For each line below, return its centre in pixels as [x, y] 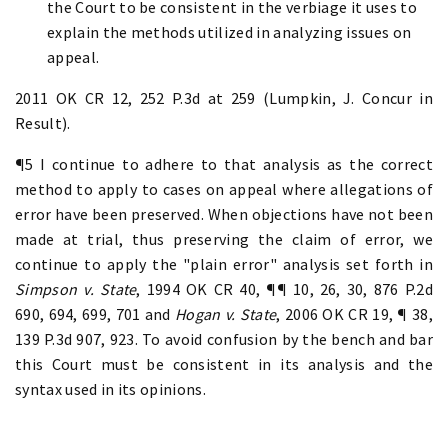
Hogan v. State [226, 313]
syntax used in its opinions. [110, 388]
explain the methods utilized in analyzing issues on [229, 31]
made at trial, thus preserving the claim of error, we [224, 238]
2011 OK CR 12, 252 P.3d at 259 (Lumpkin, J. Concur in [224, 97]
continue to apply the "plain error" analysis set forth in [224, 263]
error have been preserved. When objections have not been [224, 213]
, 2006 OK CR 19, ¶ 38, [354, 313]
